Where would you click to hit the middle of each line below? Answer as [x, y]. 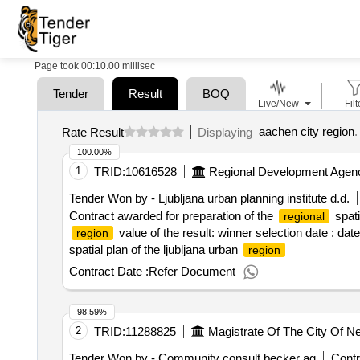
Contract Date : [108, 271]
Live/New [278, 104]
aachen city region [306, 131]
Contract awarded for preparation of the [172, 216]
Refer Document [192, 271]
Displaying [228, 132]
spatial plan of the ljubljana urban [155, 250]
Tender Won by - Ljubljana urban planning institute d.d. [209, 198]
